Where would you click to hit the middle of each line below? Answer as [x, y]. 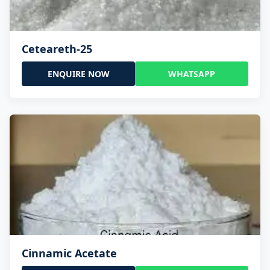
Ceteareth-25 [57, 49]
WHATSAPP [192, 74]
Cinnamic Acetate [69, 253]
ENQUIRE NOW [78, 74]
